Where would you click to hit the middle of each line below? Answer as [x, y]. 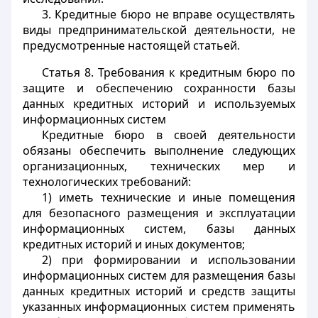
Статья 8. [67, 72]
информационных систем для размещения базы [159, 275]
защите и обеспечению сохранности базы [159, 88]
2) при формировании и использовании [168, 260]
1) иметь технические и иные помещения [168, 197]
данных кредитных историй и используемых [159, 104]
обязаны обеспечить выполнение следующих [159, 150]
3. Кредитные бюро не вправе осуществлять [168, 14]
